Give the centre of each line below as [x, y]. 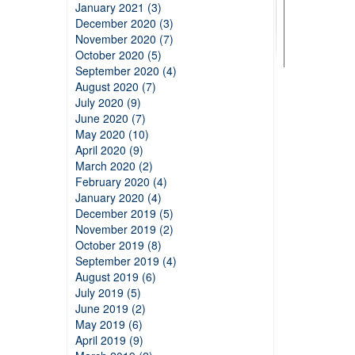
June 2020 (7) [110, 118]
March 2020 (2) [114, 166]
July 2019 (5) [108, 292]
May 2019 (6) [109, 324]
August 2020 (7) [115, 86]
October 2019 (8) [118, 245]
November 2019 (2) [124, 229]
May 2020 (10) [112, 134]
